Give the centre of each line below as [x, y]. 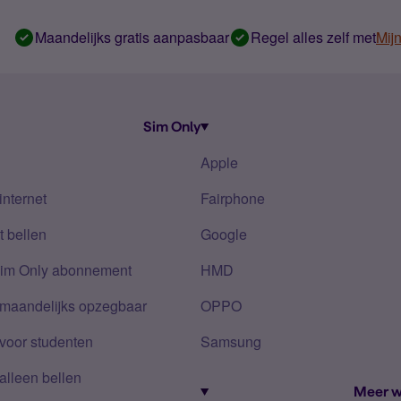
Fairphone [233, 198]
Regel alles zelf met [313, 37]
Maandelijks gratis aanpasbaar [132, 37]
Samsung [231, 341]
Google [224, 234]
